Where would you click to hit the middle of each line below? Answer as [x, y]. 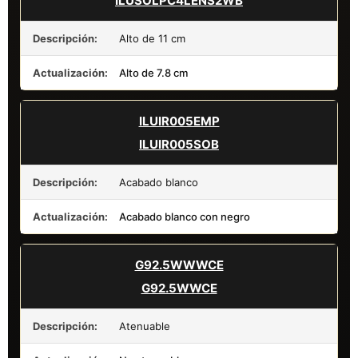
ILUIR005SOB [179, 144]
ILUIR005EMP [179, 121]
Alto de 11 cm [152, 38]
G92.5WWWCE [179, 265]
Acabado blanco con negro [185, 216]
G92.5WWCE [179, 288]
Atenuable [145, 326]
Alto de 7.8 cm [153, 72]
